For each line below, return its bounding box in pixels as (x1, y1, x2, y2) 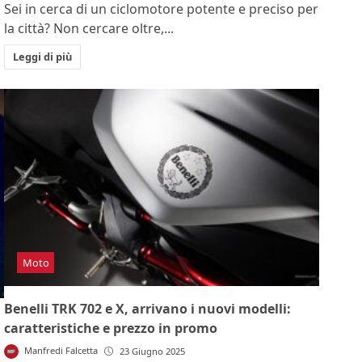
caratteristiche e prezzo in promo (4, 318, 218, 337)
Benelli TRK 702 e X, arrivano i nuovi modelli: (4, 299, 292, 318)
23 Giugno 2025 (119, 344, 185, 357)
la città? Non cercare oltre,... (4, 19, 175, 38)
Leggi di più (12, 48, 72, 64)
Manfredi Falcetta (23, 343, 98, 356)
